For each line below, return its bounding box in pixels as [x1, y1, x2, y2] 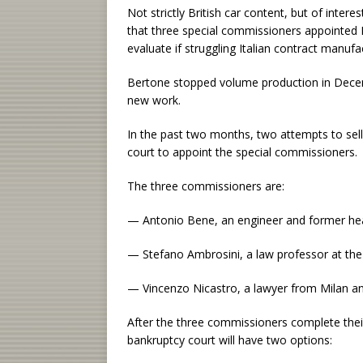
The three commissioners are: [127, 178, 284, 194]
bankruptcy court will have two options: [127, 332, 332, 348]
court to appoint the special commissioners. [127, 144, 357, 160]
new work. [127, 92, 181, 108]
